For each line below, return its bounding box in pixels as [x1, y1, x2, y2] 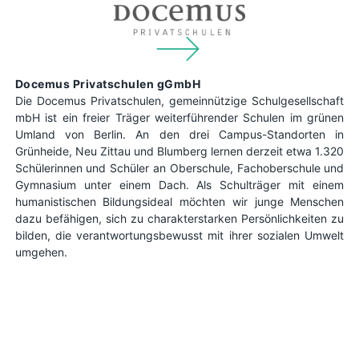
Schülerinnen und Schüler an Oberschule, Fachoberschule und [14, 161, 345, 175]
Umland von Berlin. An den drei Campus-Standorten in [14, 127, 345, 142]
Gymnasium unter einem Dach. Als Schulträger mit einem [14, 178, 345, 192]
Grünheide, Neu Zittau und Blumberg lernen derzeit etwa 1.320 [14, 144, 345, 159]
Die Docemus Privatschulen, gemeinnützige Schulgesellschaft [14, 94, 345, 108]
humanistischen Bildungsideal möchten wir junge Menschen [14, 195, 345, 209]
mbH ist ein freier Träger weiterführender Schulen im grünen [14, 111, 345, 125]
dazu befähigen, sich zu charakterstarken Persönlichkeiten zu [14, 212, 345, 226]
